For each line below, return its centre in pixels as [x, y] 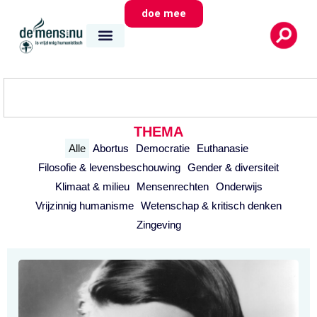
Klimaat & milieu [92, 186]
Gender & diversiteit [233, 167]
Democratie [163, 148]
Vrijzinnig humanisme [85, 206]
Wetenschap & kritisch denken [211, 206]
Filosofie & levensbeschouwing [109, 167]
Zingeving [158, 225]
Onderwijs [239, 186]
